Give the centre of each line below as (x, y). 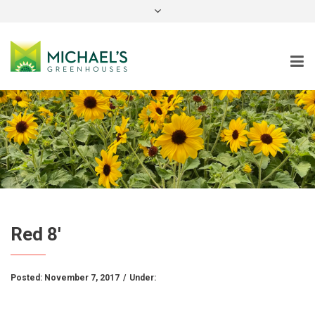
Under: (143, 278)
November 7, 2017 (82, 278)
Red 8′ (36, 234)
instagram (192, 12)
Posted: (27, 278)
